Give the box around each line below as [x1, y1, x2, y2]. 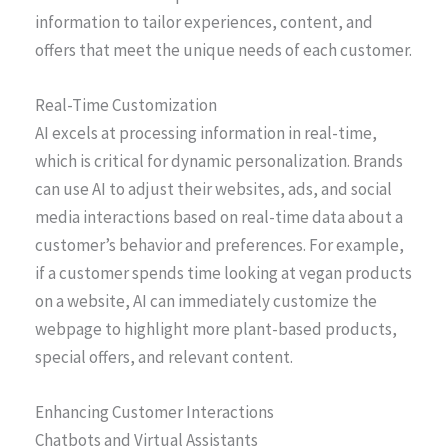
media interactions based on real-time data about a [35, 206, 403, 229]
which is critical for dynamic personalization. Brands [35, 150, 403, 173]
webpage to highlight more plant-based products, [35, 318, 397, 341]
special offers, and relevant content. [35, 346, 293, 369]
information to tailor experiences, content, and [35, 10, 373, 33]
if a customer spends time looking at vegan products [35, 262, 412, 285]
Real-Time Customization [35, 94, 217, 117]
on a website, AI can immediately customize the [35, 290, 377, 313]
